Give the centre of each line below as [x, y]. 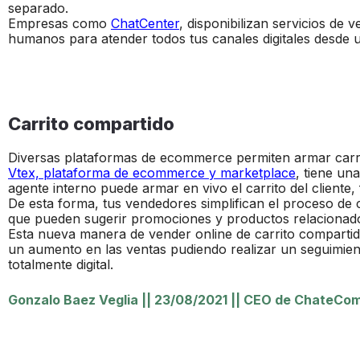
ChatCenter [145, 24]
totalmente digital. [61, 265]
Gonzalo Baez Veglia [73, 299]
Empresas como [59, 24]
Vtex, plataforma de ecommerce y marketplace [152, 173]
